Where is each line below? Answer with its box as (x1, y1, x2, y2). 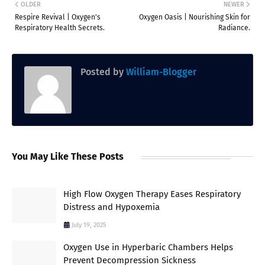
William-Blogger (124, 66, 196, 77)
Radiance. (218, 23, 250, 32)
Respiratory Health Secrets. (15, 23, 105, 32)
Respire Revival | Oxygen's (15, 12, 101, 21)
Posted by (80, 66, 124, 77)
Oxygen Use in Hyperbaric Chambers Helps (63, 241, 233, 253)
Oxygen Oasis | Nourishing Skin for (139, 12, 250, 21)
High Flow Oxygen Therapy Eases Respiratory (63, 188, 241, 199)
